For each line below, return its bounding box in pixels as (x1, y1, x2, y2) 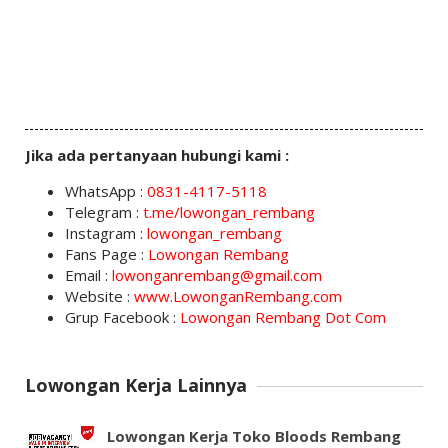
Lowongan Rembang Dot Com (179, 307, 386, 328)
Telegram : (64, 202, 143, 223)
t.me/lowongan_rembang (142, 202, 315, 223)
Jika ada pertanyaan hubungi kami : (24, 145, 293, 166)
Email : (64, 265, 112, 286)
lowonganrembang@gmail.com (111, 265, 322, 286)
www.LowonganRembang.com (133, 286, 342, 307)
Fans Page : (64, 244, 148, 265)
